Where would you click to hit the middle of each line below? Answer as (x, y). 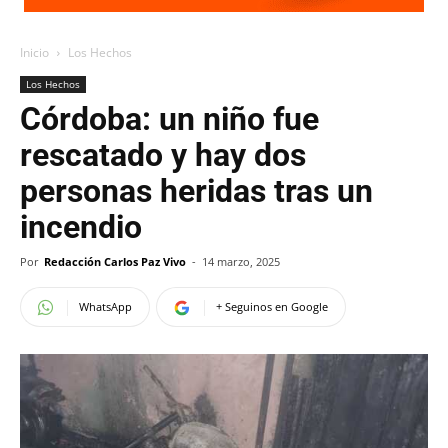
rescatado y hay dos (163, 155)
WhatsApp (105, 306)
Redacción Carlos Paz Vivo (115, 261)
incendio (81, 227)
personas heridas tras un (196, 191)
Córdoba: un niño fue (169, 119)
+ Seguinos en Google (272, 306)
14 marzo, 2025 (241, 261)
